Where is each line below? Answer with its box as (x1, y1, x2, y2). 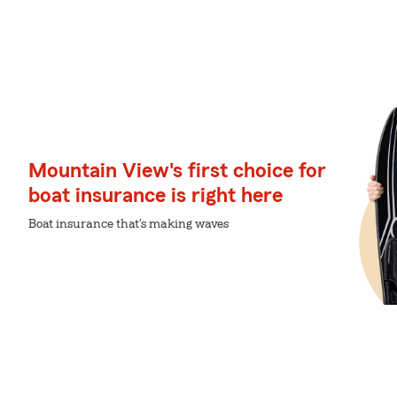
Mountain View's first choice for (28, 160, 326, 182)
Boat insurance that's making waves (28, 218, 229, 230)
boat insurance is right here (28, 185, 283, 206)
